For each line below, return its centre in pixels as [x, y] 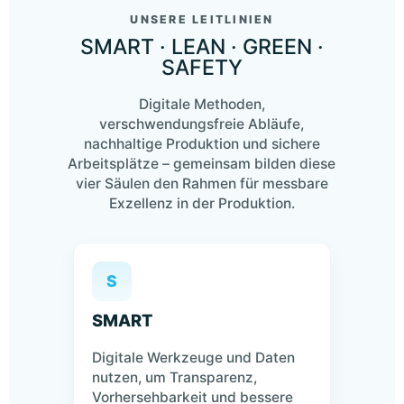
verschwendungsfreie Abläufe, [202, 124]
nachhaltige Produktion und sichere [202, 144]
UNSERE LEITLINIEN [202, 19]
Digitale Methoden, [202, 104]
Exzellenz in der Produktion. [202, 203]
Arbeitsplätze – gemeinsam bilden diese [202, 164]
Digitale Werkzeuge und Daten [193, 358]
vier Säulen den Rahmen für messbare [202, 184]
